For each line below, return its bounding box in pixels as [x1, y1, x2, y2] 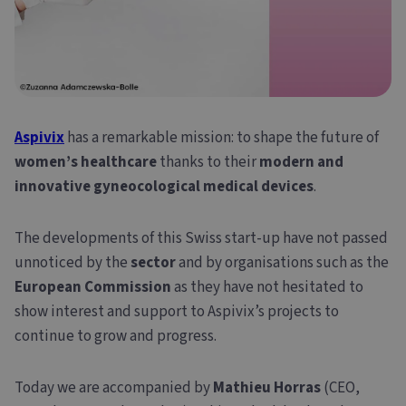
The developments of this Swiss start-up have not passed [14, 227, 388, 249]
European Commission [14, 275, 171, 298]
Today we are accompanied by [14, 376, 213, 399]
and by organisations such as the [179, 251, 389, 274]
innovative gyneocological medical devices [14, 175, 314, 198]
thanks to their [157, 150, 259, 173]
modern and [259, 150, 343, 173]
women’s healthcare [14, 150, 157, 173]
